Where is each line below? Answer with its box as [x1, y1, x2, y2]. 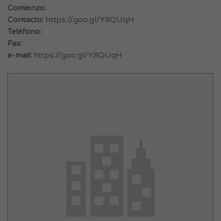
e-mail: [7, 50, 32, 60]
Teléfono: [7, 27, 41, 37]
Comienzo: [7, 3, 46, 13]
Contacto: [7, 15, 43, 25]
